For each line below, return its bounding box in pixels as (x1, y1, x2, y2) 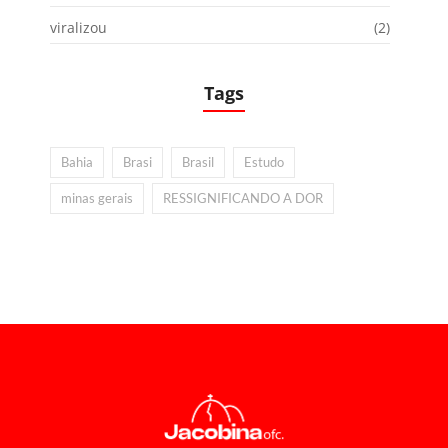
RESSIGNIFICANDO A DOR (163, 189, 323, 206)
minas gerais (61, 189, 133, 206)
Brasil (182, 153, 214, 170)
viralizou (50, 17, 107, 37)
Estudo (244, 153, 284, 170)
